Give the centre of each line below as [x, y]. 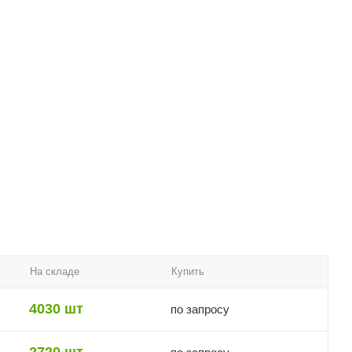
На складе [55, 271]
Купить [188, 271]
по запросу [200, 309]
